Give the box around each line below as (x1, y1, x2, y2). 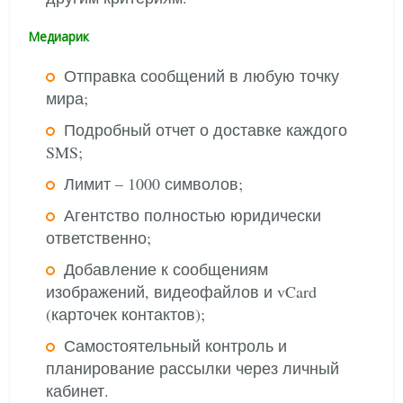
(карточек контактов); (46, 303, 206, 325)
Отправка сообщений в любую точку (64, 65, 340, 86)
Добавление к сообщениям (64, 258, 269, 280)
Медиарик (28, 28, 90, 45)
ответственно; (46, 227, 152, 248)
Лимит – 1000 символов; (64, 173, 244, 194)
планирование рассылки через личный (46, 357, 340, 379)
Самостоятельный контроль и (64, 335, 288, 356)
